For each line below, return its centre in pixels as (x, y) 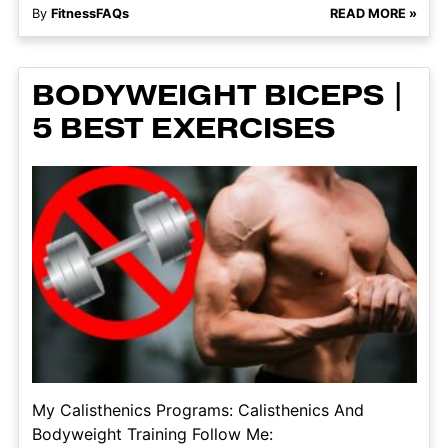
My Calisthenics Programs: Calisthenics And (197, 410)
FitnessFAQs (89, 14)
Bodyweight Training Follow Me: (152, 434)
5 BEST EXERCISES (183, 129)
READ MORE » (373, 14)
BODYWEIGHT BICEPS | (218, 96)
